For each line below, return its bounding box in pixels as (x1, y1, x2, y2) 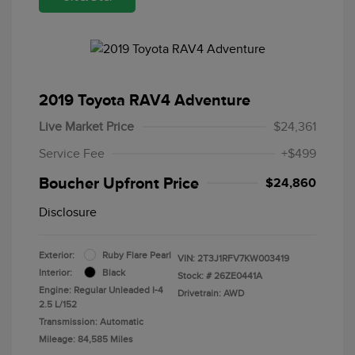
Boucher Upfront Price (39, 174, 199, 192)
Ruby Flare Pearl (102, 249, 171, 261)
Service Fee (39, 146, 105, 161)
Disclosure (39, 204, 97, 219)
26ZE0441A (214, 269, 262, 281)
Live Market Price (39, 119, 134, 134)
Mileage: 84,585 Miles (39, 333, 133, 345)
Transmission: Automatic (39, 315, 143, 327)
